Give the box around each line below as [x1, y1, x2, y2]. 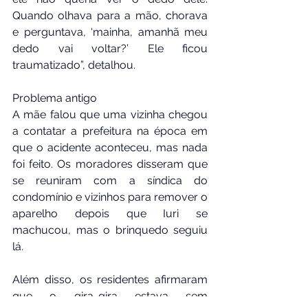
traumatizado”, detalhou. [12, 58, 135, 71]
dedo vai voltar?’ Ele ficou [12, 41, 208, 55]
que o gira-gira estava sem [12, 289, 208, 302]
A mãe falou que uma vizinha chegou [12, 107, 208, 121]
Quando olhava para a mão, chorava [12, 8, 208, 22]
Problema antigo [12, 91, 97, 104]
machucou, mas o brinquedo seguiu [12, 223, 208, 236]
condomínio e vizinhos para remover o [12, 190, 208, 203]
